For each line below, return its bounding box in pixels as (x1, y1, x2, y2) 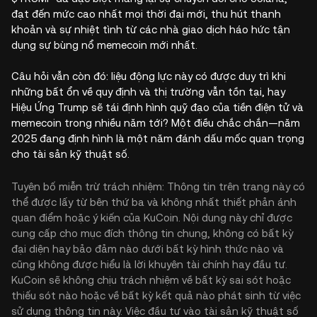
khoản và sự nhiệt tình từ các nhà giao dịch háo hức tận (11, 23, 290, 36)
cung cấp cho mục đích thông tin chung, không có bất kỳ (11, 227, 293, 240)
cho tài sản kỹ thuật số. (11, 148, 129, 161)
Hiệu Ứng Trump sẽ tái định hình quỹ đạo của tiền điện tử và (11, 101, 304, 114)
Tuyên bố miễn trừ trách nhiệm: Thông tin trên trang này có (11, 180, 305, 193)
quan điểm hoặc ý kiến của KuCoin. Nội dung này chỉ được (11, 212, 292, 224)
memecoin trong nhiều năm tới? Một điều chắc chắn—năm (11, 117, 300, 129)
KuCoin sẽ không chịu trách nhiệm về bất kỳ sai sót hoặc (11, 274, 291, 287)
